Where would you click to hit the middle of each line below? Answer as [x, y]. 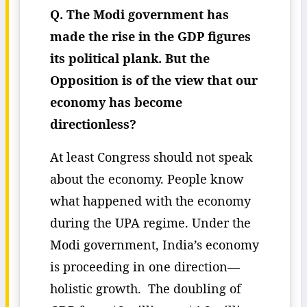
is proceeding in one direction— [145, 267]
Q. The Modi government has [139, 14]
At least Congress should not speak [151, 157]
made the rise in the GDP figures [150, 36]
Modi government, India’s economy [155, 245]
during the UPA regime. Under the [150, 223]
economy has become [116, 102]
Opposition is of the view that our [154, 80]
